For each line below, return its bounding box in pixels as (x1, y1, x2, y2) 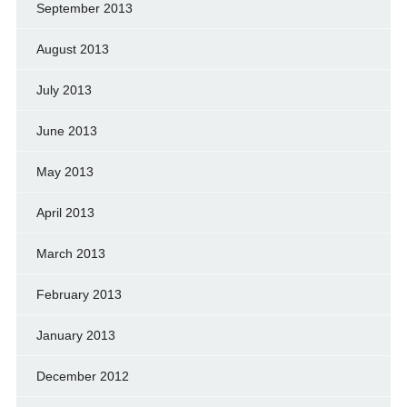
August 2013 (35, 41, 109, 56)
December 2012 (35, 368, 129, 383)
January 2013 (35, 327, 115, 342)
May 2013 (35, 164, 94, 179)
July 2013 (35, 82, 92, 97)
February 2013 (35, 286, 122, 302)
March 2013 (35, 245, 105, 261)
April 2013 (35, 204, 94, 220)
